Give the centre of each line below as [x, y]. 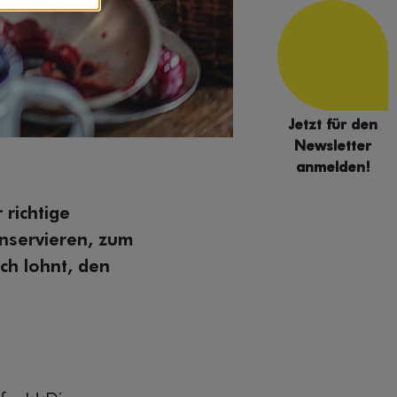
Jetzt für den [333, 126]
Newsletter [333, 147]
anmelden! [333, 168]
